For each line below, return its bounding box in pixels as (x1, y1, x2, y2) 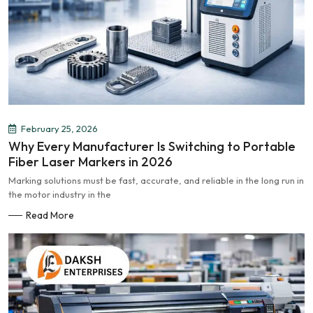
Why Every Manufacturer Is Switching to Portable (8, 138, 296, 154)
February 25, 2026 (21, 123, 98, 134)
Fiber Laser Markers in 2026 (8, 154, 173, 170)
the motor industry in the (8, 189, 111, 200)
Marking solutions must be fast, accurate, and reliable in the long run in (8, 175, 304, 186)
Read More (26, 209, 74, 221)
